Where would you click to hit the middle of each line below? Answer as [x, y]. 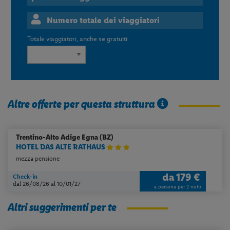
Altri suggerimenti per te [62, 207]
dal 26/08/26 [32, 184]
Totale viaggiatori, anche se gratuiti [78, 39]
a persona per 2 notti [177, 186]
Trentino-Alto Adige [49, 137]
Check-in [25, 176]
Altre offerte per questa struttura [83, 104]
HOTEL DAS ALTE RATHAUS [62, 147]
